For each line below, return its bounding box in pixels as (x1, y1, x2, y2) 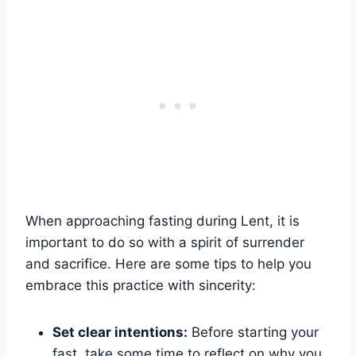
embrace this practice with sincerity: (25, 277, 256, 294)
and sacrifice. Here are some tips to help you (25, 256, 311, 273)
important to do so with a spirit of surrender (25, 234, 304, 251)
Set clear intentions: (52, 324, 188, 341)
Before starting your (188, 324, 319, 341)
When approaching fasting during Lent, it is (25, 213, 300, 230)
